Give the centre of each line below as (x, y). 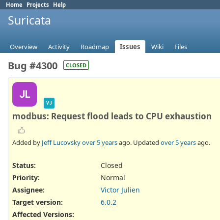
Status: (24, 165)
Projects (38, 5)
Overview (24, 47)
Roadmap (95, 47)
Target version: (38, 202)
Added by (27, 142)
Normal (113, 177)
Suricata (29, 20)
